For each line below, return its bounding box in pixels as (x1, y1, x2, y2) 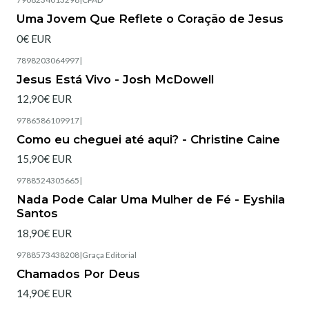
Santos (17, 206, 58, 221)
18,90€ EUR (17, 226, 72, 239)
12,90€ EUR (17, 92, 72, 105)
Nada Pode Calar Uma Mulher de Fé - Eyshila (17, 192, 285, 207)
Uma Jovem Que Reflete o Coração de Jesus (17, 12, 283, 26)
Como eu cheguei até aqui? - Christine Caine (17, 132, 280, 147)
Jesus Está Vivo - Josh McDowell (17, 72, 214, 86)
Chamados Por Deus (17, 266, 140, 281)
